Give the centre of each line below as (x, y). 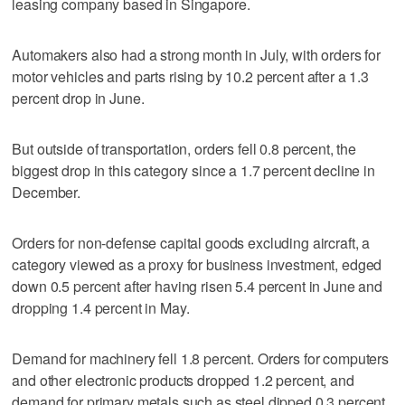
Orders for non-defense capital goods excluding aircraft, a (191, 242)
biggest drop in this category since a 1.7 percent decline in (193, 170)
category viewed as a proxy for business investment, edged (197, 264)
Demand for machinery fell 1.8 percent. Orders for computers (201, 358)
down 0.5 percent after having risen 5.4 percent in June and (198, 286)
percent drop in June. (78, 98)
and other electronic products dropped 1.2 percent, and (183, 380)
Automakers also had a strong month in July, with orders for (197, 54)
